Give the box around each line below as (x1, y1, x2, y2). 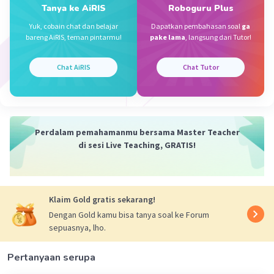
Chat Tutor (182, 62, 219, 72)
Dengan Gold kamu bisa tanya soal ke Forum (49, 209, 209, 221)
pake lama (150, 32, 185, 42)
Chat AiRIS (56, 62, 91, 72)
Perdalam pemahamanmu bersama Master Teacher (34, 127, 240, 138)
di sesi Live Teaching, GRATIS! (78, 139, 196, 151)
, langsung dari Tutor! (185, 32, 251, 42)
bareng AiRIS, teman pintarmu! (25, 32, 122, 42)
